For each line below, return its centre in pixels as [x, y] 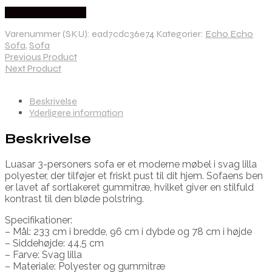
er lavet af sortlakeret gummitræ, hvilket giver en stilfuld [129, 187]
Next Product [33, 69]
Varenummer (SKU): [48, 34]
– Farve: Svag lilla [43, 254]
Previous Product [41, 57]
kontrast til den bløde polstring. [74, 199]
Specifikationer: [39, 220]
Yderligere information [76, 113]
